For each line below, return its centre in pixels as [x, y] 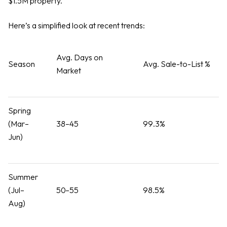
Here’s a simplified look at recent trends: [77, 25]
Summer [23, 177]
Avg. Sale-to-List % [176, 64]
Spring [20, 111]
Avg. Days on [79, 58]
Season [22, 64]
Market [68, 71]
